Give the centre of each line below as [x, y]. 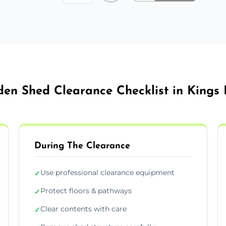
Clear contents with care [84, 209]
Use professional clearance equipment [108, 172]
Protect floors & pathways [86, 190]
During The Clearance [82, 146]
